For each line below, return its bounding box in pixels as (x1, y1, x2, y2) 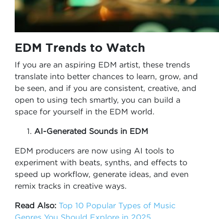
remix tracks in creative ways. (15, 181, 129, 190)
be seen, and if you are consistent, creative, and (15, 84, 197, 92)
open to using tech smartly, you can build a (15, 95, 180, 104)
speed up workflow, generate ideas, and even (15, 170, 189, 178)
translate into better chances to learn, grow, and (15, 72, 198, 81)
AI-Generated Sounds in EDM (34, 127, 148, 135)
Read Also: (15, 201, 59, 210)
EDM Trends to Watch (15, 41, 145, 54)
